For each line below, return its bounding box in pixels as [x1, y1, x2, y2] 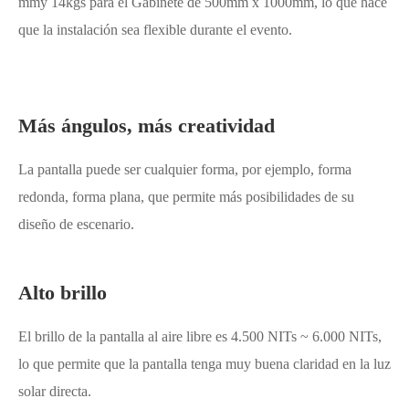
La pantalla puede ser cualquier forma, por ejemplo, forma [18, 161, 351, 177]
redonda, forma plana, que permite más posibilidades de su [18, 188, 354, 204]
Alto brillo [18, 280, 107, 304]
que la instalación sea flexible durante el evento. [18, 21, 292, 37]
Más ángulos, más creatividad [18, 113, 275, 137]
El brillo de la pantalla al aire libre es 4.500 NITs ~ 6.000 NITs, [18, 328, 382, 344]
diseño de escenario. [18, 215, 134, 232]
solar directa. [18, 383, 91, 399]
